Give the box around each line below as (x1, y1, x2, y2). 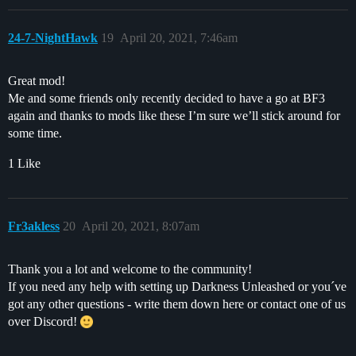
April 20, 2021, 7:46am (120, 30, 238, 44)
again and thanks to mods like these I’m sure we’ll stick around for (8, 108, 340, 122)
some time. (8, 126, 62, 140)
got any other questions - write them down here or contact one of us (8, 296, 346, 311)
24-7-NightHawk (8, 30, 98, 44)
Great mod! (8, 73, 65, 87)
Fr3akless (8, 219, 60, 233)
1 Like (8, 156, 41, 170)
